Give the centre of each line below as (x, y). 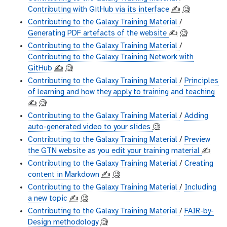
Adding (196, 116)
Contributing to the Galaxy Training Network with (111, 58)
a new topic (49, 199)
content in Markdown (65, 175)
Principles (201, 81)
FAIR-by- (199, 212)
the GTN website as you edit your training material (115, 151)
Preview (197, 140)
